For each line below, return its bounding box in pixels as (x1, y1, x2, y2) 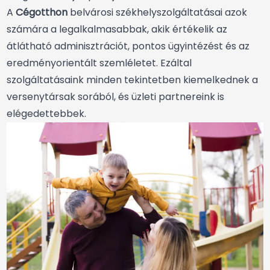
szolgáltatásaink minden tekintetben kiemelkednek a (7, 73, 258, 87)
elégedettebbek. (7, 107, 86, 121)
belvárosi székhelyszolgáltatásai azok (67, 5, 247, 20)
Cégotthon (16, 5, 67, 20)
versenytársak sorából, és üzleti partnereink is (7, 90, 224, 104)
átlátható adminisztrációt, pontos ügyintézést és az (7, 39, 250, 54)
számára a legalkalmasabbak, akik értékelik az (7, 22, 227, 37)
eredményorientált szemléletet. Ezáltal (7, 56, 192, 71)
